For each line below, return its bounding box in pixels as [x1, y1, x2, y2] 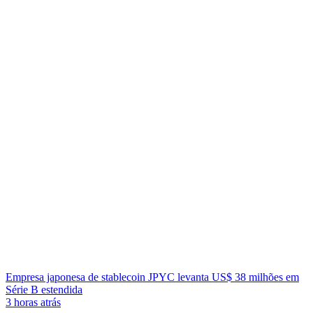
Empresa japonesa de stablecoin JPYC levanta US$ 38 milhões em [6, 271, 299, 283]
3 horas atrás [6, 296, 61, 308]
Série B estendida [6, 284, 82, 296]
